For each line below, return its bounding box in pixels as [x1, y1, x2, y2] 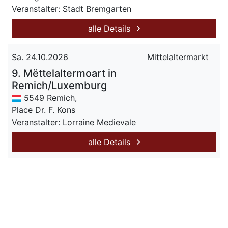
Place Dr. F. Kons [12, 105, 75, 115]
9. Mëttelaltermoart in [12, 67, 117, 79]
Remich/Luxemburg [12, 79, 107, 92]
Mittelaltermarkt [147, 52, 209, 62]
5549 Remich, [21, 93, 77, 103]
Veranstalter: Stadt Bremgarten [12, 4, 131, 14]
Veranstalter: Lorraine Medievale [12, 117, 136, 127]
